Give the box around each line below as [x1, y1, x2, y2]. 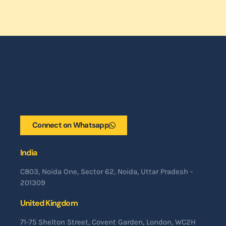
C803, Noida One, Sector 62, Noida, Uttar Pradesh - [20, 167, 193, 177]
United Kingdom [20, 198, 78, 209]
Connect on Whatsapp [32, 120, 109, 131]
